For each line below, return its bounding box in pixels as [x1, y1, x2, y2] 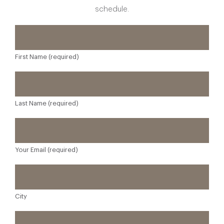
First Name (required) [15, 53, 79, 60]
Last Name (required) [15, 100, 78, 107]
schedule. [95, 5, 129, 13]
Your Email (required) [15, 146, 78, 153]
